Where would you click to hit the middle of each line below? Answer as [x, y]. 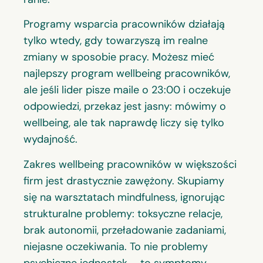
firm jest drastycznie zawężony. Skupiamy [124, 181]
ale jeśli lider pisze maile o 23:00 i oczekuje [127, 90]
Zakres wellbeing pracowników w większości [130, 164]
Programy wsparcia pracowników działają [124, 24]
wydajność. [50, 139]
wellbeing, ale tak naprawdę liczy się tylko [124, 123]
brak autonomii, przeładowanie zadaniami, [125, 230]
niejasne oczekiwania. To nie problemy [116, 246]
